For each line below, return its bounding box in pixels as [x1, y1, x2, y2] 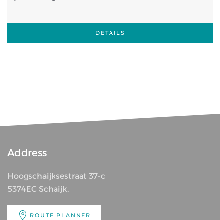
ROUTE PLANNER [30, 212, 91, 219]
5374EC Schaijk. [7, 184, 69, 193]
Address [7, 147, 47, 159]
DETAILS [95, 29, 125, 36]
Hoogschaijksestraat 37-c [7, 171, 105, 181]
